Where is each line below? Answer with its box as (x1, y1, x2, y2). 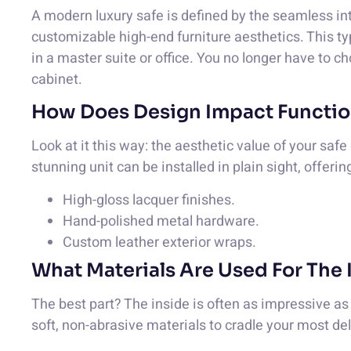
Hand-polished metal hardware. (63, 210, 259, 232)
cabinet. (31, 68, 82, 90)
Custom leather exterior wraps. (63, 231, 256, 253)
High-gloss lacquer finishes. (63, 189, 235, 211)
